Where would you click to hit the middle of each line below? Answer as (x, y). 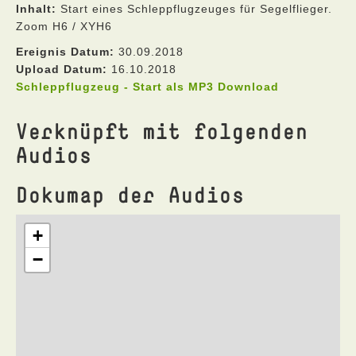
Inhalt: (36, 9)
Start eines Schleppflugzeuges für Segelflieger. (194, 9)
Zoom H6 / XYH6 (64, 26)
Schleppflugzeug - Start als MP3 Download (147, 87)
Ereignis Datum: (65, 52)
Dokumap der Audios (130, 194)
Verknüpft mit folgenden (162, 131)
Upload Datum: (62, 69)
